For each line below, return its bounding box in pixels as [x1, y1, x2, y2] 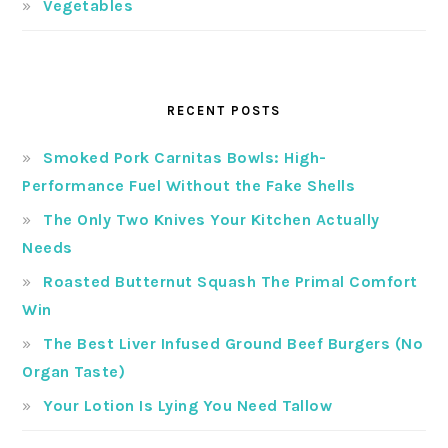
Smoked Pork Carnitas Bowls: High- [43, 148, 327, 168]
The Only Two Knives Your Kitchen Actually [43, 210, 380, 230]
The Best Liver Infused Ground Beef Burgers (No [43, 334, 424, 354]
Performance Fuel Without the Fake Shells [22, 176, 356, 196]
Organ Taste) [22, 362, 126, 382]
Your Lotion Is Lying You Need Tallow [43, 396, 333, 416]
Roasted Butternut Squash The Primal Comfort [43, 272, 418, 292]
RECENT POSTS [167, 103, 281, 119]
